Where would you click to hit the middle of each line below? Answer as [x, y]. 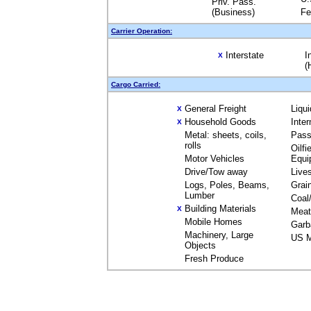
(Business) [233, 12]
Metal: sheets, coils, [226, 135]
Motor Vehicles [215, 159]
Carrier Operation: [142, 31]
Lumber [200, 195]
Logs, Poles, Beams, [227, 185]
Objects [200, 245]
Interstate [244, 55]
